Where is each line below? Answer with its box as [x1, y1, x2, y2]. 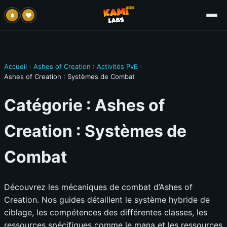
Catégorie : [4, 95, 95, 116]
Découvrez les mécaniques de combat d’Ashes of [4, 181, 193, 192]
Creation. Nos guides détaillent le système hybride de [4, 194, 210, 205]
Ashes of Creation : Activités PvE [33, 62, 138, 70]
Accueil [4, 62, 27, 70]
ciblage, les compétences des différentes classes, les [4, 207, 207, 217]
